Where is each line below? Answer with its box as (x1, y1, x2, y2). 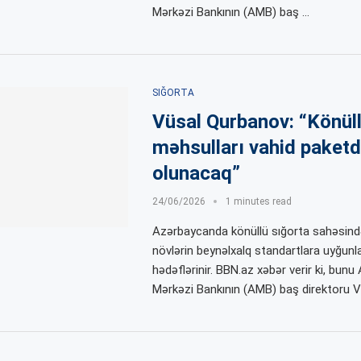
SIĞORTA (151, 86, 194, 98)
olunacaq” (151, 161, 240, 185)
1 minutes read (225, 195, 292, 207)
